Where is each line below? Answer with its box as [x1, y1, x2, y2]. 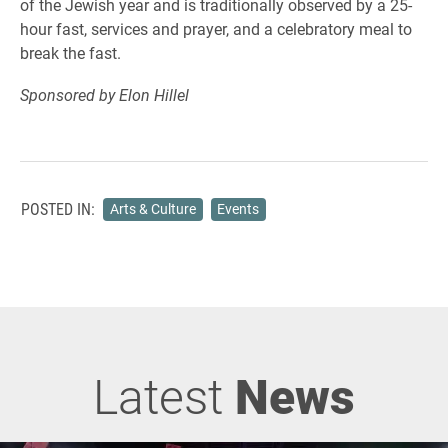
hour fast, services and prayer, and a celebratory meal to [20, 18, 412, 39]
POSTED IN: [21, 198, 95, 220]
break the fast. [20, 42, 121, 63]
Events [217, 199, 260, 218]
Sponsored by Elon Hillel [20, 84, 189, 105]
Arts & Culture [109, 199, 196, 218]
